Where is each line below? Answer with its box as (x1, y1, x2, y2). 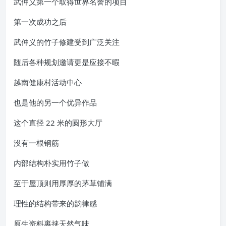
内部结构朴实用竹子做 (14, 158, 89, 168)
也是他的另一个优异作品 (14, 97, 97, 108)
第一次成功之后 (14, 17, 67, 27)
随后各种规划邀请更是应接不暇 (14, 57, 120, 68)
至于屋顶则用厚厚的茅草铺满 (14, 178, 112, 189)
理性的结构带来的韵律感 (14, 198, 97, 209)
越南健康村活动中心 (14, 77, 82, 88)
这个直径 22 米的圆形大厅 (14, 118, 102, 128)
